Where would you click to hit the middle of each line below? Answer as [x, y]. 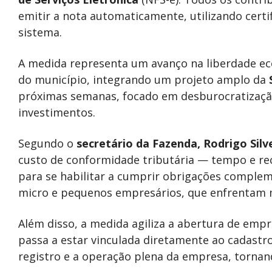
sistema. [40, 32]
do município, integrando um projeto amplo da [144, 80]
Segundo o [47, 143]
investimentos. [57, 112]
